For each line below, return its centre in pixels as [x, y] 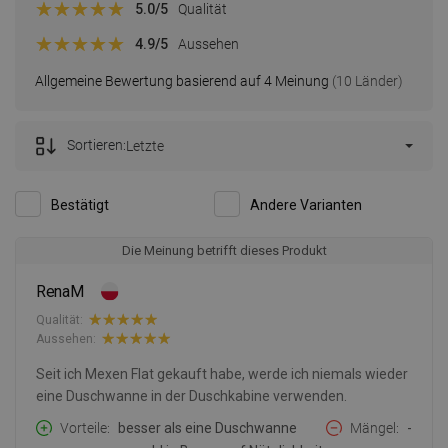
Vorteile [83, 428]
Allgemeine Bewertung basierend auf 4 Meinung [182, 81]
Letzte [145, 146]
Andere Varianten [306, 205]
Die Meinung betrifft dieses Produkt [224, 251]
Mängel [373, 428]
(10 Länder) [366, 81]
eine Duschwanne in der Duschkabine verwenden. [191, 396]
